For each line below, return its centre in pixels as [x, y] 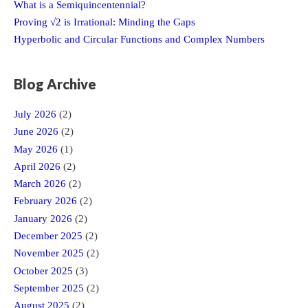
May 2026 [36, 149]
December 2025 [48, 235]
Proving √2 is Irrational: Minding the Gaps [104, 22]
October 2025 [43, 271]
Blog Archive [55, 84]
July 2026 [35, 114]
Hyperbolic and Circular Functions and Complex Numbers [139, 40]
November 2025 [49, 253]
